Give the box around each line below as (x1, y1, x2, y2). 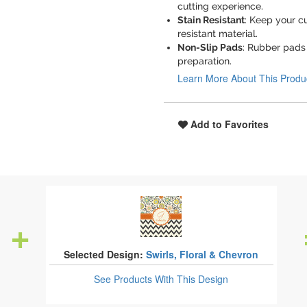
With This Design (155, 272, 229, 286)
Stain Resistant (177, 14, 245, 25)
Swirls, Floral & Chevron (146, 247, 259, 261)
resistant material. (177, 28, 258, 39)
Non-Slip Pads (177, 42, 243, 53)
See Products (94, 272, 156, 286)
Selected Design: (64, 247, 144, 261)
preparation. (177, 56, 232, 66)
